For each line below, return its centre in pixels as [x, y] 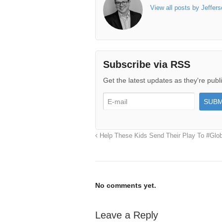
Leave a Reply [127, 215]
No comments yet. [126, 185]
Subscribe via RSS [147, 64]
